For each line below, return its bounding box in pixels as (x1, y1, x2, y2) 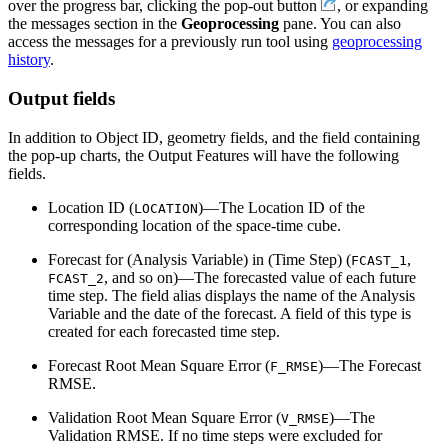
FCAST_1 (351, 252, 407, 268)
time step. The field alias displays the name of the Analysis (48, 286, 415, 304)
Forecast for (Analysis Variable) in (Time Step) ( (48, 250, 351, 268)
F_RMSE (270, 358, 318, 374)
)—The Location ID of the (198, 198, 365, 216)
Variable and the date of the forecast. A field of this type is (48, 304, 411, 322)
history (8, 51, 50, 69)
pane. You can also (279, 15, 401, 33)
